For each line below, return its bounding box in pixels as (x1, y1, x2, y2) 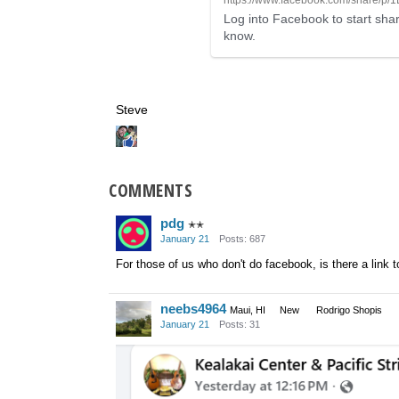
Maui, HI (230, 304, 265, 315)
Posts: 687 (219, 232, 265, 244)
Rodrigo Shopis (316, 304, 382, 315)
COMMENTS (109, 178, 192, 203)
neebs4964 (160, 300, 226, 316)
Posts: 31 (219, 318, 260, 330)
